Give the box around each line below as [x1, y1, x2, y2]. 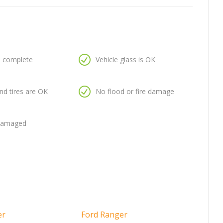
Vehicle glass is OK [95, 55, 155, 65]
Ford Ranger [81, 209, 127, 221]
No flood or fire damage [95, 87, 174, 97]
